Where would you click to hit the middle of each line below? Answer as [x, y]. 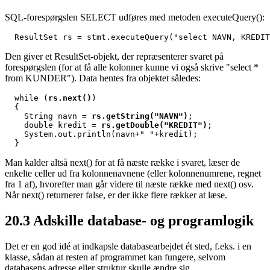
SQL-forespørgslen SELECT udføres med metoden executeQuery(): [135, 17]
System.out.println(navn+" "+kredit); [101, 134]
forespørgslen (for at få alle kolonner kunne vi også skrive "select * [132, 67]
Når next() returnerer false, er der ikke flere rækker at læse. [116, 195]
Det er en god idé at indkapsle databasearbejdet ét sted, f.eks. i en [128, 246]
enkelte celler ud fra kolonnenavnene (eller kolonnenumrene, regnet [133, 173]
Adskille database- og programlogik [143, 220]
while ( [27, 98]
